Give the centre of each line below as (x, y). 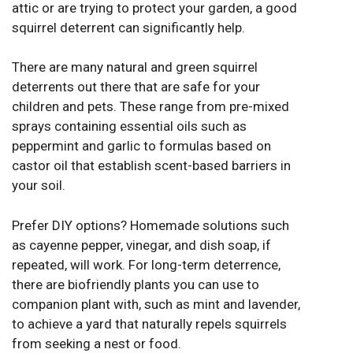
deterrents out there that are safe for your (136, 87)
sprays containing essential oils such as (129, 126)
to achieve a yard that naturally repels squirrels (149, 323)
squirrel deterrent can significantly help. (128, 27)
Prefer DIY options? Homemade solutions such (150, 225)
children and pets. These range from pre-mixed (150, 107)
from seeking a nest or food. (97, 343)
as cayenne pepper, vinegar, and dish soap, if (141, 245)
